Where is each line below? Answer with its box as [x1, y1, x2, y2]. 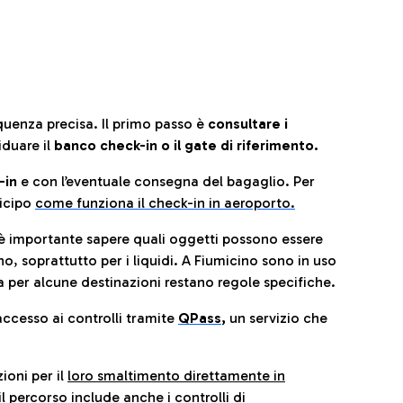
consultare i [208, 115, 288, 132]
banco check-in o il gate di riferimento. [54, 137, 318, 154]
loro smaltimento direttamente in [67, 367, 285, 384]
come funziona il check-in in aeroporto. [35, 194, 295, 211]
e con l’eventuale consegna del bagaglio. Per [17, 173, 315, 190]
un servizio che [226, 309, 327, 327]
